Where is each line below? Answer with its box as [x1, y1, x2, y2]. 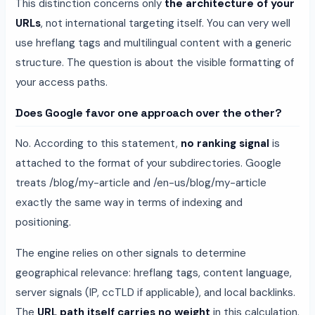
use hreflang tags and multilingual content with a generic [15, 35, 292, 50]
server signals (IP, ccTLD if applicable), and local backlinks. [15, 285, 295, 300]
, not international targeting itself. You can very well [41, 15, 290, 30]
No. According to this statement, [15, 136, 181, 150]
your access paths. [15, 75, 108, 89]
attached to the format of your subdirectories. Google [15, 155, 281, 170]
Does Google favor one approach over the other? [15, 105, 282, 120]
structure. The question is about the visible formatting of [15, 55, 294, 70]
